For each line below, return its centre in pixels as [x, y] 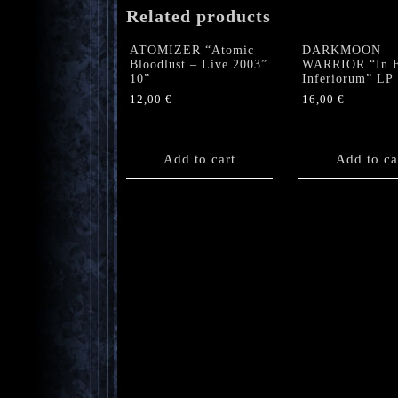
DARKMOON [341, 50]
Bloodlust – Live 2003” [199, 64]
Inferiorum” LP [347, 78]
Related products [199, 16]
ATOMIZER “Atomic [192, 50]
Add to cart [199, 159]
